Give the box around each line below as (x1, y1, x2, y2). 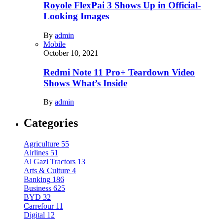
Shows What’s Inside (43, 77, 127, 88)
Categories (24, 116, 78, 130)
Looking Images (43, 11, 109, 22)
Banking (24, 175, 50, 184)
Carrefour (24, 202, 54, 211)
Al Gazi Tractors (24, 157, 75, 166)
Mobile (43, 39, 66, 48)
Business (24, 184, 51, 193)
